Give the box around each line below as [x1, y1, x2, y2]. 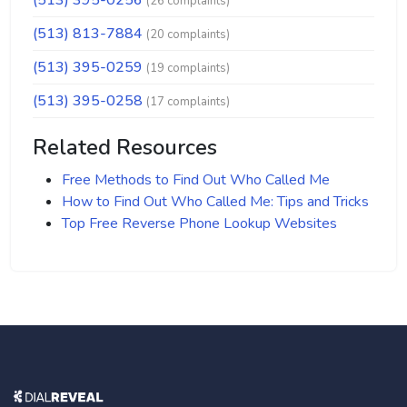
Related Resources [33, 133, 217, 162]
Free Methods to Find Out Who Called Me [62, 170, 330, 190]
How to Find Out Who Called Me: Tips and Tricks [62, 192, 369, 212]
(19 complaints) [146, 60, 230, 76]
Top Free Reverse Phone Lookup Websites [62, 213, 337, 233]
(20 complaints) [146, 26, 230, 43]
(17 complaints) [146, 94, 230, 110]
